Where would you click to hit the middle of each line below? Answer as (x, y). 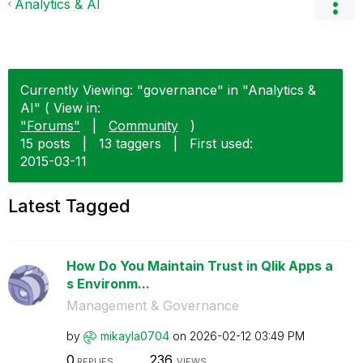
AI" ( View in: (60, 108)
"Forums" (50, 126)
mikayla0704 (135, 336)
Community (143, 126)
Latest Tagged (69, 206)
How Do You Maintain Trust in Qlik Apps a (199, 266)
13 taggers (130, 143)
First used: (221, 143)
